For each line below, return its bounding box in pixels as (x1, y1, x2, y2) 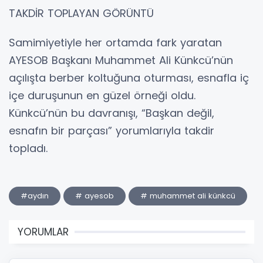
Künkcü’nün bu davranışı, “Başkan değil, (9, 106, 214, 121)
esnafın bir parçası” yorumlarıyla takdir (9, 123, 214, 139)
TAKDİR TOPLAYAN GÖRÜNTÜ (9, 6, 154, 21)
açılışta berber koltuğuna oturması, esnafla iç (9, 70, 249, 86)
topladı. (9, 141, 48, 156)
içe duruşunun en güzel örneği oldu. (9, 88, 195, 103)
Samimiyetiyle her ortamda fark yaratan (9, 35, 222, 50)
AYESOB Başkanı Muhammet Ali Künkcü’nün (9, 53, 233, 68)
